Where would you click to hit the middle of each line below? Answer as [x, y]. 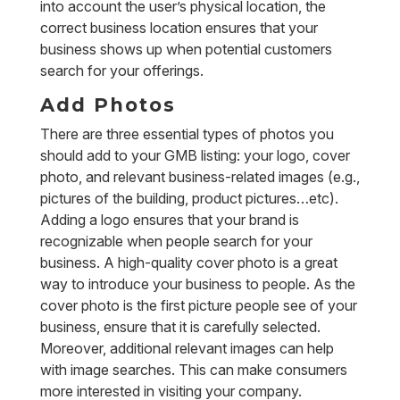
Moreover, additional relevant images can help [187, 348]
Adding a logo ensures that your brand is [169, 220]
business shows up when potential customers [186, 49]
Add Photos [108, 105]
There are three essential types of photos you [187, 134]
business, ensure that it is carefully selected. [180, 327]
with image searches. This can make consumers [193, 370]
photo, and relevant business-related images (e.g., [200, 177]
